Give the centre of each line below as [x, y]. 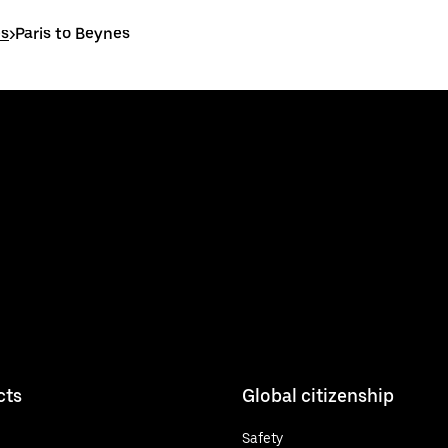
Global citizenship [318, 395]
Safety [262, 437]
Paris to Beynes [72, 33]
